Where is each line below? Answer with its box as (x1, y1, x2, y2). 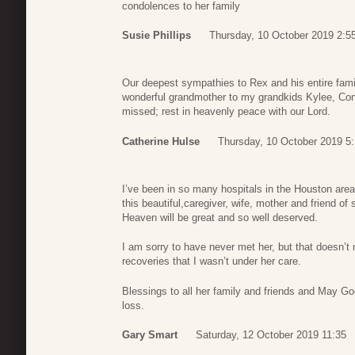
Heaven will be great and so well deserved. (122, 211, 318, 223)
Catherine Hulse (122, 135, 200, 147)
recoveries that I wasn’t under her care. (122, 255, 301, 268)
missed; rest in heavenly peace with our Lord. (122, 105, 330, 118)
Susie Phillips (122, 29, 191, 42)
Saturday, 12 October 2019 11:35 (196, 329, 346, 342)
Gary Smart (122, 329, 177, 342)
